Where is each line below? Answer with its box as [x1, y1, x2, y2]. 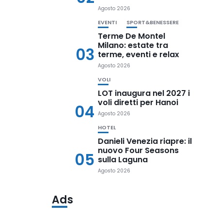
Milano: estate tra [98, 40, 169, 51]
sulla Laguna [98, 154, 148, 165]
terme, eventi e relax [98, 49, 180, 60]
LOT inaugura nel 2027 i [98, 88, 190, 99]
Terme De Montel [98, 31, 166, 42]
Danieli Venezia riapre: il [98, 136, 192, 147]
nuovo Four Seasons [98, 145, 179, 156]
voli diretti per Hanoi [98, 97, 179, 108]
